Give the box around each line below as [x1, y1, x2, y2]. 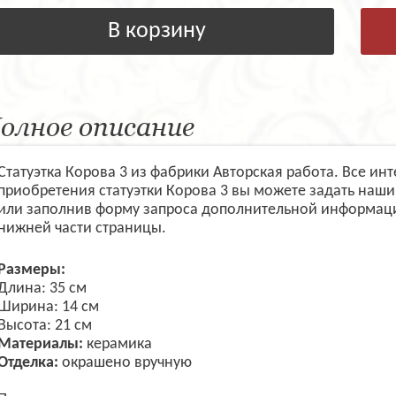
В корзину [107, 19, 206, 44]
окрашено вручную [61, 354, 192, 372]
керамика [86, 336, 152, 354]
